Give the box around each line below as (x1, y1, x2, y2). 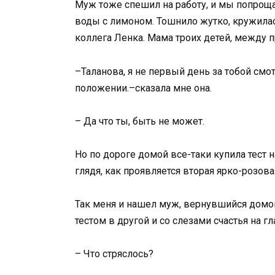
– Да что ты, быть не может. (75, 115, 204, 127)
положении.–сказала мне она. (75, 82, 212, 94)
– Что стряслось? (75, 248, 153, 260)
